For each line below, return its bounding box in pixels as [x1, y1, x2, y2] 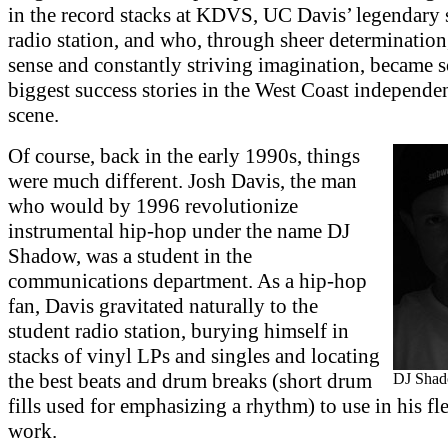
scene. [8, 102, 59, 127]
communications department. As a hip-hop [8, 268, 367, 293]
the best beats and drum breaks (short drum [8, 368, 372, 393]
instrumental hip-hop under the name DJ [8, 218, 350, 243]
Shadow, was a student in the [8, 243, 252, 268]
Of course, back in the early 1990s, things [8, 143, 360, 168]
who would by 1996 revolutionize [8, 193, 298, 218]
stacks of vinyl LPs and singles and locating [8, 343, 380, 368]
